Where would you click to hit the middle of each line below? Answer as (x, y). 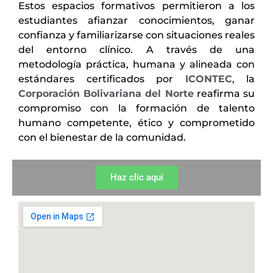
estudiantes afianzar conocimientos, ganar (136, 20)
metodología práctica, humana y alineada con (136, 64)
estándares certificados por (102, 79)
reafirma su (224, 93)
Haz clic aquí (136, 178)
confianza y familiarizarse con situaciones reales (136, 35)
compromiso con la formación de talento (136, 108)
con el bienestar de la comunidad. (102, 137)
